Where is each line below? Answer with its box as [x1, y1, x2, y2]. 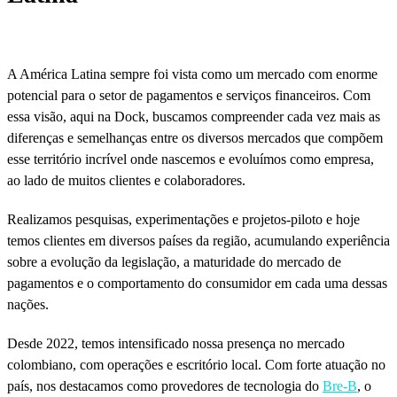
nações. [7, 296, 49, 312]
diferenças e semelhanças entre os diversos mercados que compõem [7, 129, 383, 145]
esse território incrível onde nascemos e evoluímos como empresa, [7, 151, 374, 167]
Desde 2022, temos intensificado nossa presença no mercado [7, 335, 345, 351]
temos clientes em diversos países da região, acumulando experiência [7, 232, 390, 248]
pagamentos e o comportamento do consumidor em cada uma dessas [7, 275, 387, 291]
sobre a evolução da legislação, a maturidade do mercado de [7, 253, 341, 269]
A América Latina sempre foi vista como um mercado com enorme [7, 66, 378, 82]
